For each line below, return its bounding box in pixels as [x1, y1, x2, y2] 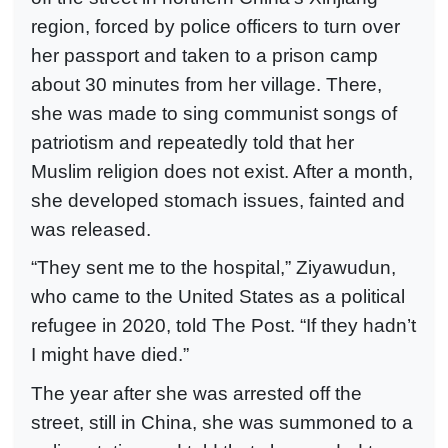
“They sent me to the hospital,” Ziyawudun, [31, 257, 396, 279]
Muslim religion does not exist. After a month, [31, 160, 413, 182]
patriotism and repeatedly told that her [31, 131, 354, 153]
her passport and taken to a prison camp [31, 44, 378, 66]
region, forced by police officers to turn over [31, 15, 400, 37]
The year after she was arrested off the [31, 382, 362, 404]
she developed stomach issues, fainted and [31, 189, 405, 211]
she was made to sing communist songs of [31, 102, 397, 124]
